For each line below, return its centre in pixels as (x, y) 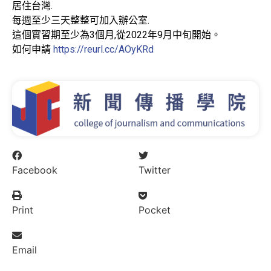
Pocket (155, 210)
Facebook (35, 170)
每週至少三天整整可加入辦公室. (81, 21)
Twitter (155, 170)
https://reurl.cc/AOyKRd (103, 50)
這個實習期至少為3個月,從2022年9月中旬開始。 (116, 35)
